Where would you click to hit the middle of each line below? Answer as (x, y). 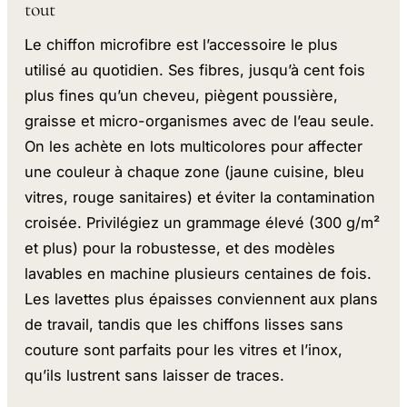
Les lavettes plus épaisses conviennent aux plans (202, 299)
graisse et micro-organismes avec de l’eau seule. (200, 121)
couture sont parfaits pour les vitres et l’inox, (184, 350)
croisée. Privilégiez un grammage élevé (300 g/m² (203, 223)
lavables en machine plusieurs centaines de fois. (199, 274)
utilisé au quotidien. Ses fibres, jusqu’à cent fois (195, 70)
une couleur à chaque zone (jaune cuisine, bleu (195, 172)
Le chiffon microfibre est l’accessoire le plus (182, 45)
